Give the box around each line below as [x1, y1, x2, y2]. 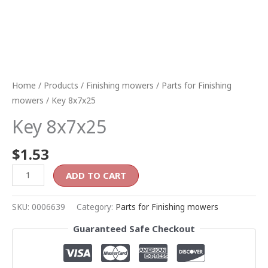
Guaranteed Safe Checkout [73, 223, 195, 235]
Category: [77, 202, 115, 213]
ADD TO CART [66, 169, 127, 181]
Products [44, 80, 78, 91]
